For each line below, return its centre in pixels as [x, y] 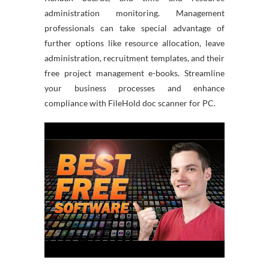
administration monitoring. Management [134, 13]
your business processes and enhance [134, 88]
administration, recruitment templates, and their [134, 58]
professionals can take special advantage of [134, 28]
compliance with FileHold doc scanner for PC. [130, 103]
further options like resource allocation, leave [134, 43]
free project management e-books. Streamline [134, 73]
